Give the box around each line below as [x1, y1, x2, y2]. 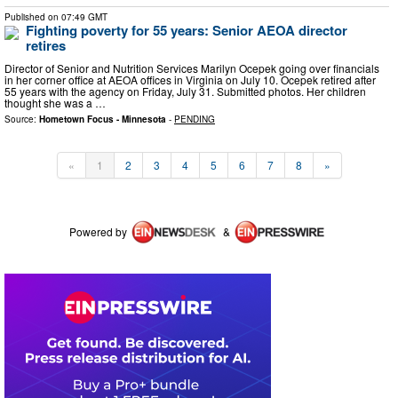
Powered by [69, 223, 127, 239]
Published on [4, 11, 61, 24]
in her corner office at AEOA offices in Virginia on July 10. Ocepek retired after [4, 71, 376, 87]
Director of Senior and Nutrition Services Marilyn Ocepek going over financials [4, 60, 379, 76]
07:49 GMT [61, 11, 107, 24]
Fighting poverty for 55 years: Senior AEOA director [26, 20, 347, 41]
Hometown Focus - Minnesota [39, 112, 166, 125]
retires [26, 36, 66, 56]
